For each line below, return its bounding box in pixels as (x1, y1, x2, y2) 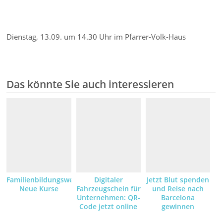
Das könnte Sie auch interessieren (6, 77, 174, 91)
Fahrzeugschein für (76, 184, 141, 193)
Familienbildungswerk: (6, 175, 83, 184)
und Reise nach (152, 184, 204, 193)
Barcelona (161, 193, 195, 202)
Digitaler (94, 175, 123, 184)
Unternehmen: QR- (76, 193, 140, 202)
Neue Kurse (19, 184, 59, 193)
